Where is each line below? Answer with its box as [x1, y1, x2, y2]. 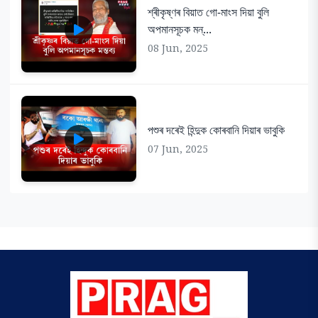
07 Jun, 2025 [147, 142, 208, 156]
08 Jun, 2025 [147, 41, 208, 55]
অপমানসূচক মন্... [147, 21, 212, 38]
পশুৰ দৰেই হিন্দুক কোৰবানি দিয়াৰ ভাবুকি [147, 122, 285, 138]
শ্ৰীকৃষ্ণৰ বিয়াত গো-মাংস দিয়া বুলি [147, 4, 269, 21]
